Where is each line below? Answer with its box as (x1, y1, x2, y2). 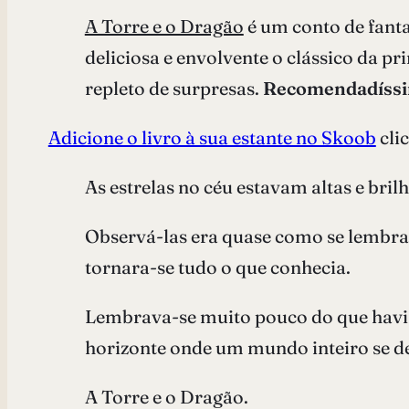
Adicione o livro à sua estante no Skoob (47, 125, 376, 149)
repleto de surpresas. (84, 76, 263, 100)
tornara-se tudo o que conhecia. (84, 255, 351, 278)
